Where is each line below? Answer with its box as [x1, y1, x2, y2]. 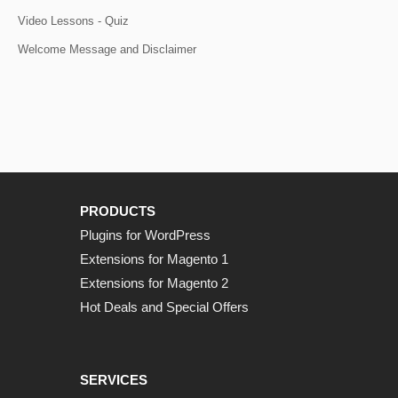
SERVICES [80, 372, 147, 388]
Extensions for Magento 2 [80, 275, 228, 291]
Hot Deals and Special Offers [80, 299, 249, 315]
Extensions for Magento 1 [80, 251, 228, 267]
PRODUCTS [80, 203, 155, 219]
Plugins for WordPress [80, 227, 211, 243]
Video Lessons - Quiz [18, 14, 129, 28]
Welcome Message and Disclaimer [18, 43, 196, 57]
